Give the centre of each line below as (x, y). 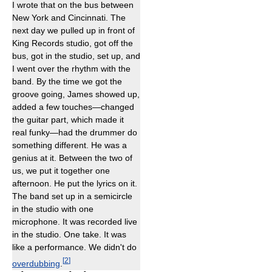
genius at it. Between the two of (72, 158)
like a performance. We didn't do (74, 247)
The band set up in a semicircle (72, 196)
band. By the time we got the (67, 81)
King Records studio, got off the (73, 43)
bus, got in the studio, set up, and (76, 56)
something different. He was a (70, 145)
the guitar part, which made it (68, 119)
